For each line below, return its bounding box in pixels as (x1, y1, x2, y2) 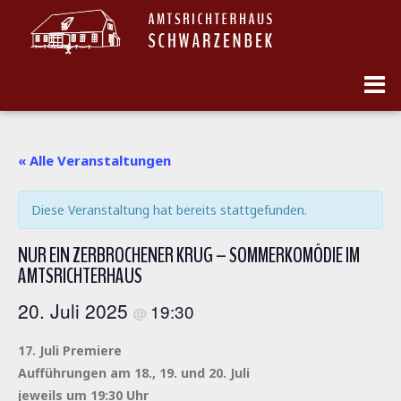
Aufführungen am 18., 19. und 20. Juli (18, 363, 250, 381)
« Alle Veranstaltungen (18, 150, 171, 169)
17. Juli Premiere (18, 341, 122, 359)
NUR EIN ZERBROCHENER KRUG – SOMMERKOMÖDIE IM (18, 241, 360, 269)
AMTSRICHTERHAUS (18, 261, 142, 290)
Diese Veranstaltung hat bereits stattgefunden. (31, 200, 307, 218)
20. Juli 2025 (18, 296, 133, 324)
